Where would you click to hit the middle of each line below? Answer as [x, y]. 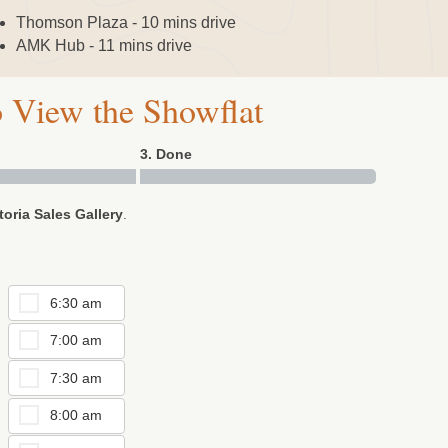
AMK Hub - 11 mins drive [103, 45]
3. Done [166, 153]
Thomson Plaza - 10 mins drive [125, 22]
